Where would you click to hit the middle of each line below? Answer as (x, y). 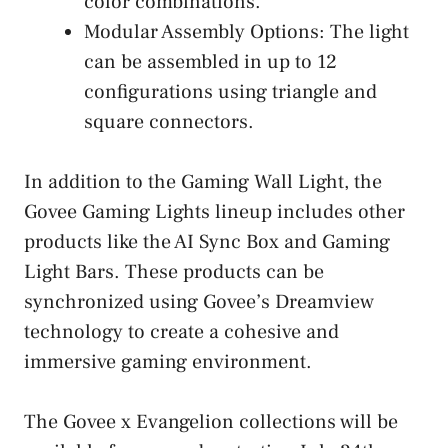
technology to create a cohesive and (181, 331)
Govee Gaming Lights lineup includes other (214, 211)
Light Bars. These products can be (174, 271)
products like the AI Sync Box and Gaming (207, 241)
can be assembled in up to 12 (210, 61)
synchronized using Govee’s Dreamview (199, 301)
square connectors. (169, 121)
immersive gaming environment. (168, 361)
